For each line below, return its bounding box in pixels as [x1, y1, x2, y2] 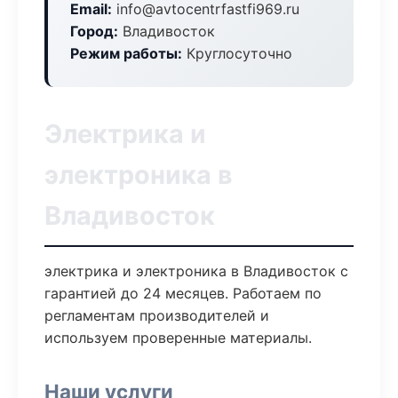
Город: [70, 22, 118, 40]
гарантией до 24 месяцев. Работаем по [44, 284, 322, 302]
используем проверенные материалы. [44, 329, 312, 346]
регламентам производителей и [44, 306, 269, 324]
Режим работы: [70, 44, 182, 62]
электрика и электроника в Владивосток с [44, 262, 348, 280]
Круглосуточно [182, 44, 292, 62]
